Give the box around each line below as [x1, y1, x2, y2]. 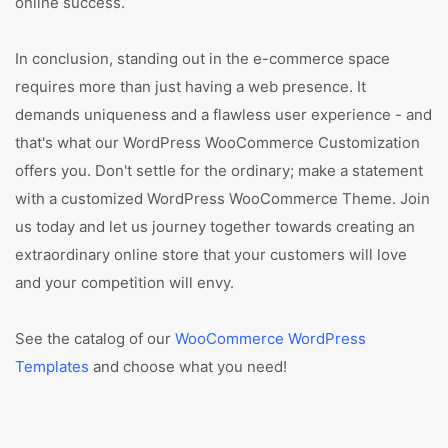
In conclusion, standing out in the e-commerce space [15, 49, 390, 68]
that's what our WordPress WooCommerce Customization [15, 133, 420, 152]
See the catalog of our [15, 329, 175, 348]
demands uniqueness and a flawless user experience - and [15, 105, 432, 124]
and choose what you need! [89, 357, 287, 376]
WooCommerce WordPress [175, 329, 366, 348]
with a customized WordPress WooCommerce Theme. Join [15, 189, 430, 208]
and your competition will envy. [15, 273, 234, 292]
